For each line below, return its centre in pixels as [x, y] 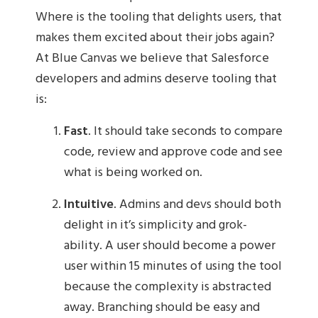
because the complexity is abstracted [168, 287]
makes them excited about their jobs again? [155, 38]
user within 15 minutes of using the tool [173, 267]
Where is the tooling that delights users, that [159, 18]
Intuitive [89, 205]
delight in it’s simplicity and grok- [155, 226]
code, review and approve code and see [173, 153]
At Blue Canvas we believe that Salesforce [152, 59]
